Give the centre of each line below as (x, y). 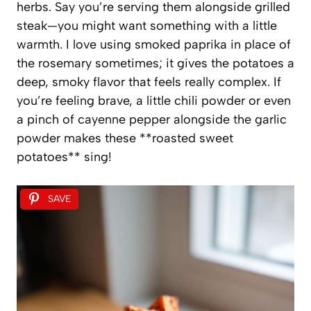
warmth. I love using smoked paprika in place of (154, 44)
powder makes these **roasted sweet (125, 138)
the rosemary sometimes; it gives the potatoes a (155, 63)
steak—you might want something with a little (147, 25)
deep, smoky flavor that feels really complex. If (149, 82)
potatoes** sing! (64, 157)
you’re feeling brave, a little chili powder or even (154, 100)
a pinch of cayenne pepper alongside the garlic (152, 119)
